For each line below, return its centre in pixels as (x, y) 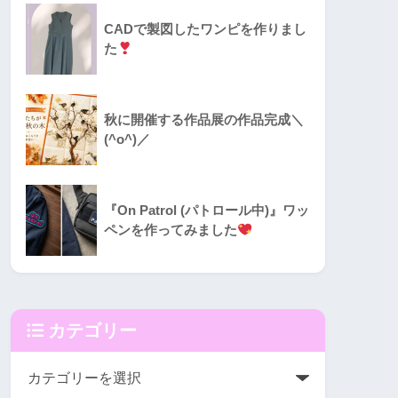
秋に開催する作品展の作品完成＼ (204, 120)
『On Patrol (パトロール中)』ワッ (207, 211)
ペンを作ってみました (171, 231)
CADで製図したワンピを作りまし (205, 30)
